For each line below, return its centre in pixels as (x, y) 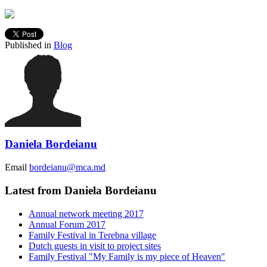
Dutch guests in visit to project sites (95, 246)
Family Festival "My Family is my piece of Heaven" (127, 256)
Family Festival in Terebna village (92, 235)
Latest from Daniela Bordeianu (81, 190)
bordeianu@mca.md (67, 167)
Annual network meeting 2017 (86, 213)
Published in (28, 45)
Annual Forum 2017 (67, 224)
